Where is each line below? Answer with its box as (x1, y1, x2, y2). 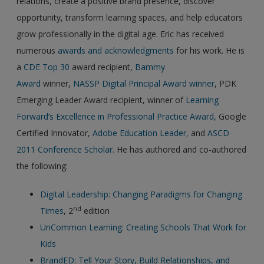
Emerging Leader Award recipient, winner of (16, 94, 186, 105)
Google (216, 110, 247, 122)
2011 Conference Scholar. (16, 143, 115, 155)
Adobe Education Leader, (93, 127, 189, 138)
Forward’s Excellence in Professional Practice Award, (16, 110, 217, 122)
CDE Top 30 (24, 61, 70, 72)
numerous (16, 44, 58, 56)
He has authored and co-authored (114, 143, 247, 155)
